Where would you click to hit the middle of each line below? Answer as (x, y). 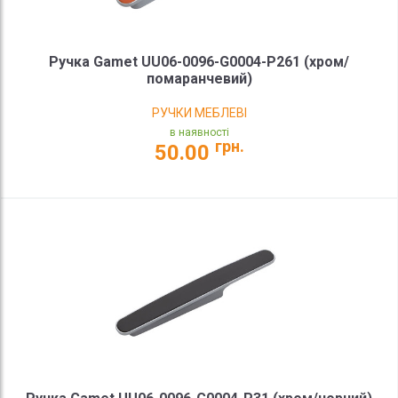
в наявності (199, 133)
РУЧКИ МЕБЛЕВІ (199, 113)
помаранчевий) (199, 79)
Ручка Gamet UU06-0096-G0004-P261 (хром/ (199, 62)
